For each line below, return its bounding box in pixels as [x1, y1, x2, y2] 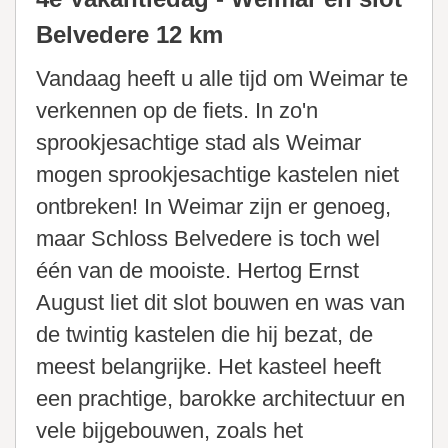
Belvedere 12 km [36, 21, 223, 49]
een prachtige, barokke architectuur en [36, 386, 405, 412]
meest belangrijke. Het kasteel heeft [36, 354, 381, 380]
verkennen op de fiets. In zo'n [36, 98, 318, 124]
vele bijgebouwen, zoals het [36, 418, 303, 444]
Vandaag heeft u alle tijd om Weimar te [36, 66, 408, 92]
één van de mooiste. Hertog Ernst [36, 258, 359, 284]
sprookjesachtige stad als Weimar [36, 130, 361, 156]
